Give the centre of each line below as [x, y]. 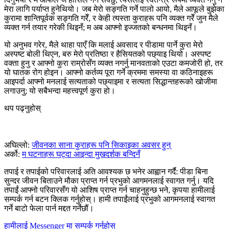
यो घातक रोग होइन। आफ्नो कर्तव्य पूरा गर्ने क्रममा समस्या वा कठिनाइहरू [109, 72]
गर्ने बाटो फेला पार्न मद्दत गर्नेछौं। [49, 208]
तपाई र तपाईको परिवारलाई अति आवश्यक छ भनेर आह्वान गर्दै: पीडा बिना [106, 171]
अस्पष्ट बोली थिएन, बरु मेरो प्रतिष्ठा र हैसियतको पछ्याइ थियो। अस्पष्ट [108, 54]
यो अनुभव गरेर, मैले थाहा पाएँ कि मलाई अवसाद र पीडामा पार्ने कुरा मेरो [104, 44]
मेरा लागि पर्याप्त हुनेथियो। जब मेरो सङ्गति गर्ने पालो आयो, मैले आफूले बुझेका [114, 9]
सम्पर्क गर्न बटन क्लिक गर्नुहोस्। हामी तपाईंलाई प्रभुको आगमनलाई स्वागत [110, 199]
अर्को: [13, 154]
